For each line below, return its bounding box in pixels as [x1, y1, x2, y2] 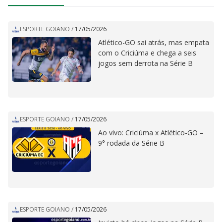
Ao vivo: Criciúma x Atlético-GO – [98, 127, 204, 137]
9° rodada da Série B [98, 138, 165, 148]
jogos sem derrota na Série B [98, 58, 193, 68]
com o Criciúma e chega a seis [98, 48, 196, 57]
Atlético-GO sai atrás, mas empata [98, 37, 209, 47]
